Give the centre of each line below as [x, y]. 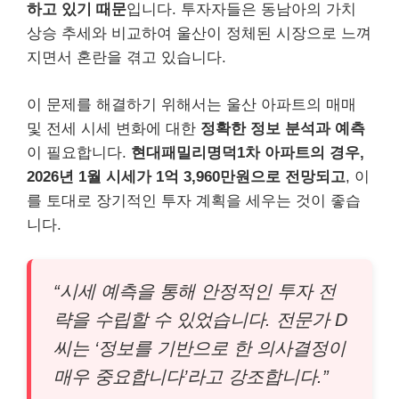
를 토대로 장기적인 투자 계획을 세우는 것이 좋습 [194, 200]
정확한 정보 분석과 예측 [283, 128]
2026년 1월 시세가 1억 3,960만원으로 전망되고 [186, 176]
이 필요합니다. [79, 152]
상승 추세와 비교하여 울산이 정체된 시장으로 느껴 [199, 33]
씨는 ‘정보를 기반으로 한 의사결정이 [199, 348]
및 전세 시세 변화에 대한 [114, 128]
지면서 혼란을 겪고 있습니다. [126, 57]
